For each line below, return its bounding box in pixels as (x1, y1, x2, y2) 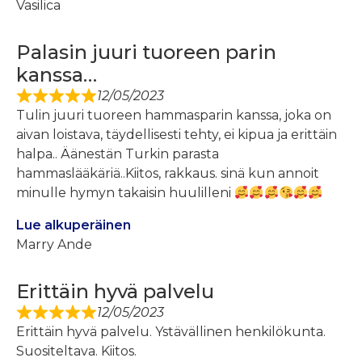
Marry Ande (16, 237, 92, 253)
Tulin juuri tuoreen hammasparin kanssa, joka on (16, 107, 331, 124)
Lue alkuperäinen (16, 217, 131, 234)
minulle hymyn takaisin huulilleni (16, 185, 234, 201)
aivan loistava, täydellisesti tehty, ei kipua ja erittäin (16, 127, 337, 143)
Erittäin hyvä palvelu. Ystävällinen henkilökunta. (16, 324, 326, 340)
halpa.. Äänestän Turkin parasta (16, 146, 219, 162)
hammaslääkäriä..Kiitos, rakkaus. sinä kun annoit (16, 166, 319, 182)
